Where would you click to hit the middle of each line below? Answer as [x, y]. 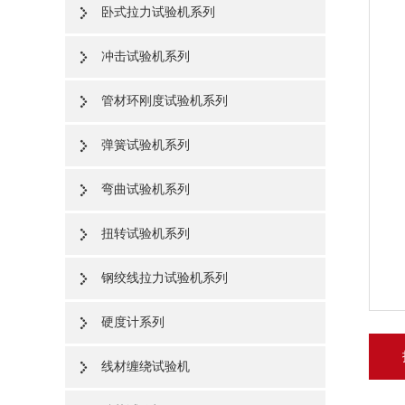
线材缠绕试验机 [146, 366]
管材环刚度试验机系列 [165, 100]
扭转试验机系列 [146, 233]
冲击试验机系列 [146, 56]
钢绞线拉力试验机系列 [165, 278]
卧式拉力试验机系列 [158, 12]
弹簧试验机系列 [146, 145]
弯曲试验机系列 [146, 189]
